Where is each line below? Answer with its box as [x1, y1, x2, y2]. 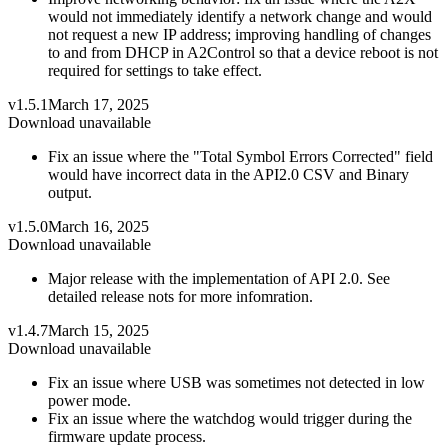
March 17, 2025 [48, 95, 149, 113]
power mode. [48, 391, 131, 409]
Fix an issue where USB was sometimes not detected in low [48, 373, 425, 391]
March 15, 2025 [48, 321, 149, 339]
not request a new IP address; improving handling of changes [48, 25, 431, 43]
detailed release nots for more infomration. [48, 287, 313, 305]
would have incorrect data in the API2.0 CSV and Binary [48, 165, 409, 183]
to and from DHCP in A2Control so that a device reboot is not [48, 43, 438, 61]
